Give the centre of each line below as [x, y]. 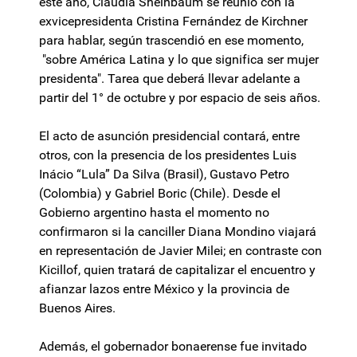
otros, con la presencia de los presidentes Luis [168, 155]
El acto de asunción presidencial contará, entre [169, 136]
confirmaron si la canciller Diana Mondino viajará [178, 232]
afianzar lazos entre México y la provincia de [164, 289]
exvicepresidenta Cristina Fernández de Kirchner [173, 22]
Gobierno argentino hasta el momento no [154, 213]
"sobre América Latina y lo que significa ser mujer [179, 60]
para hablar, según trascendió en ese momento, [171, 41]
